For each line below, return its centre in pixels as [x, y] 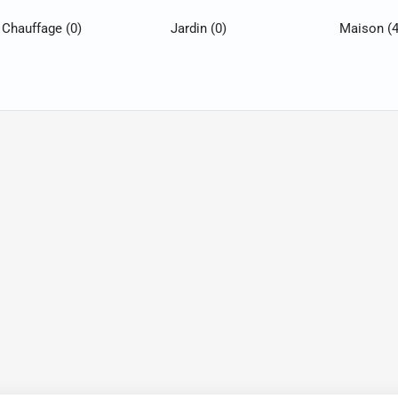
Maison [363, 28]
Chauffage [34, 28]
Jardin [190, 28]
